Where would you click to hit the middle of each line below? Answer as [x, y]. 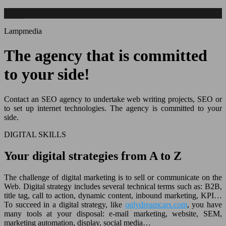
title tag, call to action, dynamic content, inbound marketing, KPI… [113, 195]
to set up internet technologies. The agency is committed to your [113, 108]
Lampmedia [23, 31]
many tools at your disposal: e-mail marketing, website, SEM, [113, 213]
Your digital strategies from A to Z [93, 156]
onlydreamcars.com [156, 204]
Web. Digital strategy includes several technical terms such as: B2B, [113, 186]
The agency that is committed [106, 56]
